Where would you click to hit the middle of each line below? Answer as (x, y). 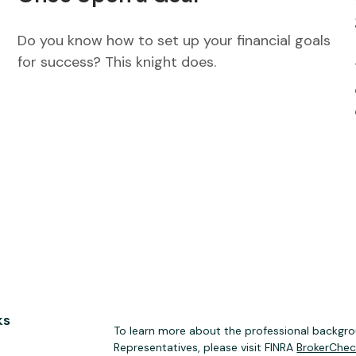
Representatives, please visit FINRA (205, 347)
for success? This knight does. (117, 62)
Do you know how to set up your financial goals (174, 41)
